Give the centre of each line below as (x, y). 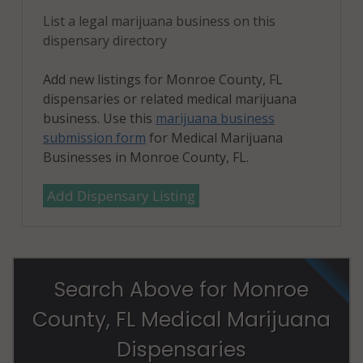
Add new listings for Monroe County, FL (163, 80)
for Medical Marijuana (214, 138)
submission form (94, 138)
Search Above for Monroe (181, 290)
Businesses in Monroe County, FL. (146, 158)
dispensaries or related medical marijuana (170, 99)
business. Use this (99, 119)
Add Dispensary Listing (121, 196)
